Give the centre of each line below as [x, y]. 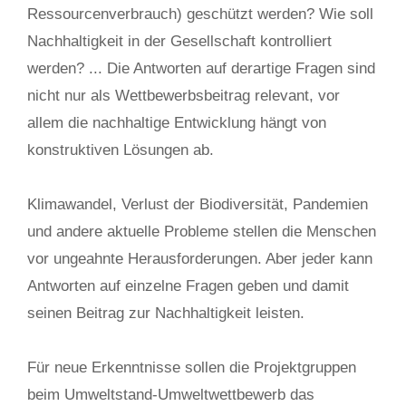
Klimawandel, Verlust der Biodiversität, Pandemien [198, 204]
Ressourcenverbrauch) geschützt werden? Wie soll [200, 14]
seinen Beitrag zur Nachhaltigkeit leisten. [166, 313]
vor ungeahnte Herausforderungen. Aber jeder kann [200, 259]
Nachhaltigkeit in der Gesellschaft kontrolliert [179, 41]
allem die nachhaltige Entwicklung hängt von [177, 123]
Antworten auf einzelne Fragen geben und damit [188, 286]
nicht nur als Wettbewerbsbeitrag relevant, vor [184, 96]
